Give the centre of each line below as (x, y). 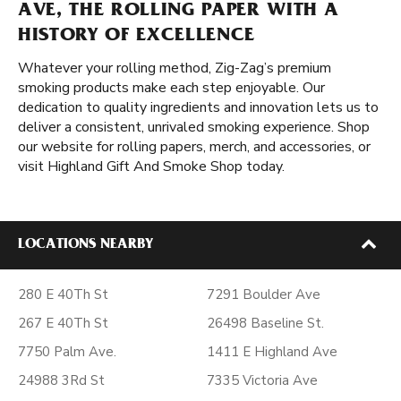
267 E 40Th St (63, 323)
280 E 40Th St (63, 294)
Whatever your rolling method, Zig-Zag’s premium (175, 68)
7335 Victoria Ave (262, 380)
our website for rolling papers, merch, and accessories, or (194, 147)
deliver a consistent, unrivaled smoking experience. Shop (194, 127)
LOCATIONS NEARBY (85, 245)
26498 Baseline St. (265, 323)
